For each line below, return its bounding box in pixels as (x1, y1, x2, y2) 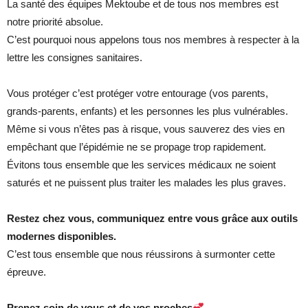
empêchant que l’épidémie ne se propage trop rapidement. (7, 141, 266, 153)
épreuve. (7, 266, 46, 278)
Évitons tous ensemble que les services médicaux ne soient (7, 159, 276, 170)
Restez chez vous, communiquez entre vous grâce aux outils (7, 212, 298, 224)
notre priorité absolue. (7, 16, 103, 27)
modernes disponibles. (7, 230, 116, 242)
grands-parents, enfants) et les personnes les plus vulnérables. (7, 105, 288, 117)
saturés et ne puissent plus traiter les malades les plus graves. (7, 177, 286, 188)
